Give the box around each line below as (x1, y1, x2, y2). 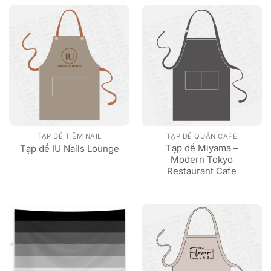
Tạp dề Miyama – (165, 142, 238, 154)
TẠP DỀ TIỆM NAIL (37, 132, 102, 141)
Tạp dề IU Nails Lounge (19, 142, 119, 154)
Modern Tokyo (171, 154, 233, 166)
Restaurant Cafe (167, 165, 237, 177)
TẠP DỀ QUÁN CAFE (166, 132, 238, 141)
